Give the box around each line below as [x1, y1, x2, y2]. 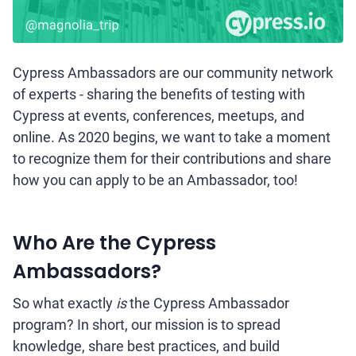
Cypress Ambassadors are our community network [13, 64, 333, 82]
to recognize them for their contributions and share [13, 150, 331, 168]
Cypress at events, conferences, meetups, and [13, 107, 304, 125]
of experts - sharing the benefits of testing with [13, 86, 305, 103]
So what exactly [13, 295, 113, 312]
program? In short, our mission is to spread [13, 316, 281, 334]
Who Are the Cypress [13, 230, 216, 257]
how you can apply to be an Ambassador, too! [13, 172, 298, 189]
